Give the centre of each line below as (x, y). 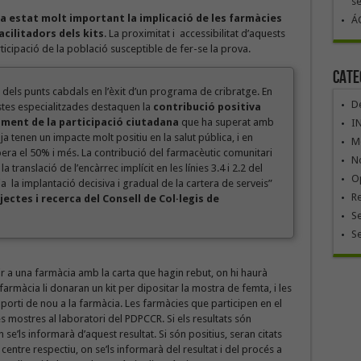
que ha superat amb (226, 122)
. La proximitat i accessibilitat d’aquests (194, 33)
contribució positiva (207, 107)
